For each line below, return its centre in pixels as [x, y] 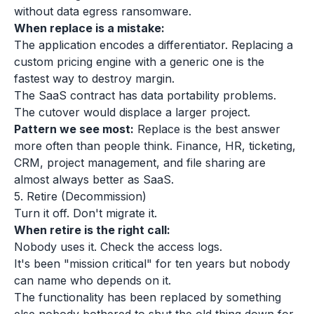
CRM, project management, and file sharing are [140, 163]
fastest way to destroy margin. [94, 78]
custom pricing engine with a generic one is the [139, 62]
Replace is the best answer [207, 129]
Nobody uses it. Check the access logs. [118, 247]
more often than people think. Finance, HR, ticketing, [155, 146]
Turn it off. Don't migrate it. [86, 213]
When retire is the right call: [92, 230]
